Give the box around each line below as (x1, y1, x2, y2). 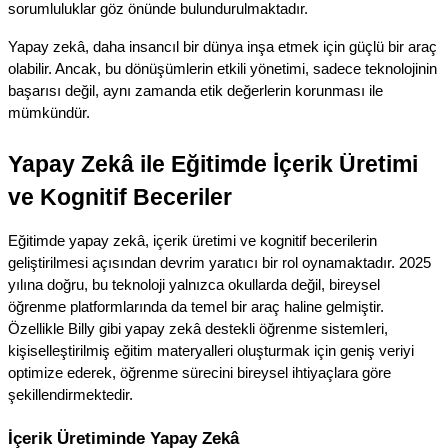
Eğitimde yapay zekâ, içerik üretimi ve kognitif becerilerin (8, 232, 377, 249)
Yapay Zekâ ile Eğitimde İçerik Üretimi (8, 150, 418, 177)
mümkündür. (8, 104, 90, 121)
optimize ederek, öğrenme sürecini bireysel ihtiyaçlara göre (8, 364, 391, 381)
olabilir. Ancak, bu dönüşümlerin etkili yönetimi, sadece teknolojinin (8, 60, 437, 77)
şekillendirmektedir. (8, 386, 133, 403)
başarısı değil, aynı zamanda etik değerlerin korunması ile (8, 82, 383, 99)
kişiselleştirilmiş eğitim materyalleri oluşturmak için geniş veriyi (8, 342, 414, 359)
